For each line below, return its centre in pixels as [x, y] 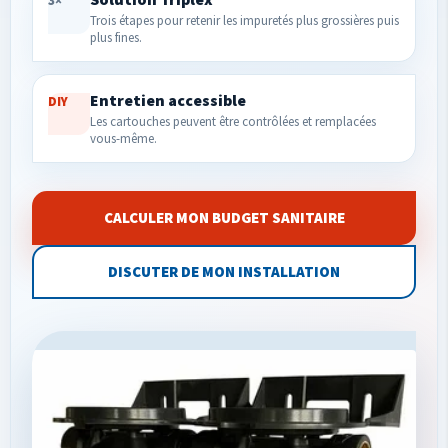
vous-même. [123, 138]
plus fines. [116, 37]
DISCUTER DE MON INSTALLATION [224, 271]
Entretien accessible [168, 100]
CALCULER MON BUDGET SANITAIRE [224, 217]
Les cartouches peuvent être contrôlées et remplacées [233, 121]
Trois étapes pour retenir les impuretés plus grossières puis [244, 20]
